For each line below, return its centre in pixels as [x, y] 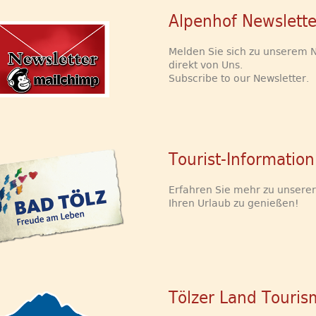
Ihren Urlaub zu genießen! [233, 203]
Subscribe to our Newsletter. [238, 79]
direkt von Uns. [205, 65]
